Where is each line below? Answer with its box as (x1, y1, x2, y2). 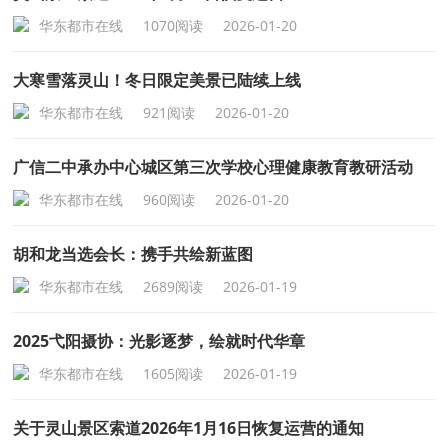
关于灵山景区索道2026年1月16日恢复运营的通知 (13, 417, 365, 439)
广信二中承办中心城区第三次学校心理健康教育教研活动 (13, 156, 414, 178)
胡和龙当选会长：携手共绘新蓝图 (13, 243, 254, 265)
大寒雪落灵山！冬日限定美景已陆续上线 (13, 69, 302, 91)
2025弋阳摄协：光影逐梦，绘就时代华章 (13, 330, 306, 352)
